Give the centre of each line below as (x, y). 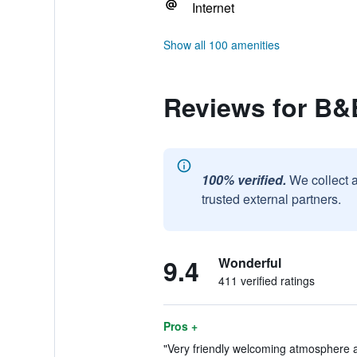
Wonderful (249, 263)
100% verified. (243, 180)
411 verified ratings (266, 280)
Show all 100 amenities (221, 45)
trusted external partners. (271, 199)
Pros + (180, 326)
